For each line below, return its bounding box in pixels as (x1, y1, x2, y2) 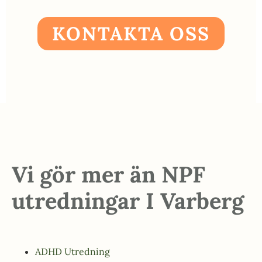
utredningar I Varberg (12, 186, 244, 215)
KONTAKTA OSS (52, 21, 210, 46)
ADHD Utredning (35, 245, 110, 257)
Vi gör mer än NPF (12, 160, 205, 188)
